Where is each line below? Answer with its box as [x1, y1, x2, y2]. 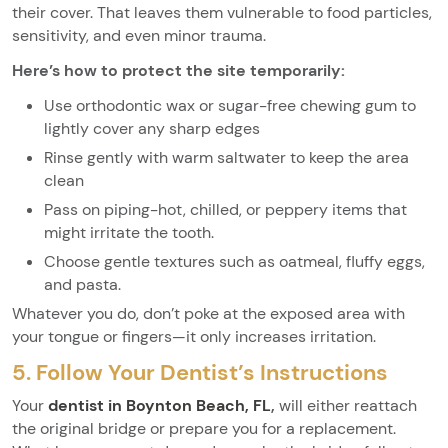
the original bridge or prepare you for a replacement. [12, 417, 396, 439]
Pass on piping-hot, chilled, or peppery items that [44, 198, 407, 220]
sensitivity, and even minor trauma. [12, 24, 266, 46]
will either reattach [279, 394, 417, 416]
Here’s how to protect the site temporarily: [12, 59, 345, 81]
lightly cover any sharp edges [44, 117, 260, 139]
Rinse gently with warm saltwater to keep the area [44, 146, 409, 168]
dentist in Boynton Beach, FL [48, 394, 271, 416]
